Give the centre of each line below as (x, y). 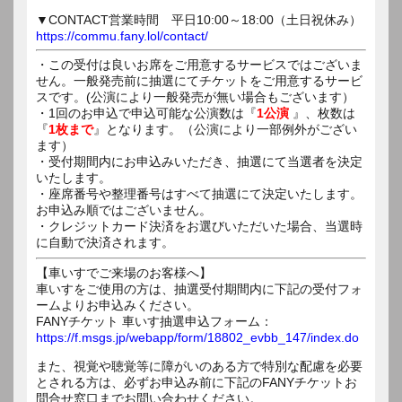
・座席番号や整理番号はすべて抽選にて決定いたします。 (199, 193)
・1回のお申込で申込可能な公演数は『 (146, 113)
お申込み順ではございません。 (124, 210)
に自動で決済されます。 (105, 242)
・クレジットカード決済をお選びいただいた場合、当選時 (199, 226)
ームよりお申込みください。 (118, 305)
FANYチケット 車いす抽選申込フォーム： (154, 321)
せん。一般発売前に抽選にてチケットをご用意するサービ (199, 80)
